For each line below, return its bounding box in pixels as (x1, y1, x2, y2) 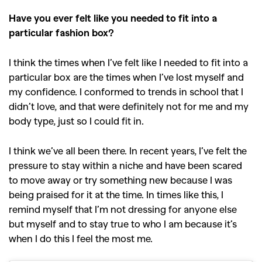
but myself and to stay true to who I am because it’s (9, 217, 237, 229)
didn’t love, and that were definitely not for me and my (9, 99, 249, 112)
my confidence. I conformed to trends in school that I (9, 85, 243, 97)
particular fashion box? (9, 26, 114, 38)
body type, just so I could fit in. (9, 114, 144, 126)
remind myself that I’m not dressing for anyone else (9, 202, 237, 215)
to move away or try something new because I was (9, 173, 232, 185)
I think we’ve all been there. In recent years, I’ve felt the (9, 144, 247, 156)
